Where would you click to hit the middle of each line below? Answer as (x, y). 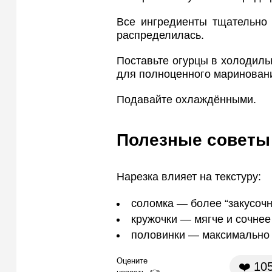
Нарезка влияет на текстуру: (189, 177)
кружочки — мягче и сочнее (201, 219)
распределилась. (160, 35)
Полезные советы (193, 140)
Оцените (132, 260)
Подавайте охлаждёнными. (186, 99)
